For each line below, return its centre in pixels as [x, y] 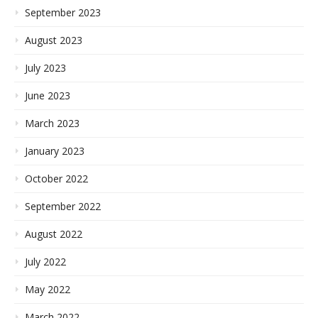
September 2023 [63, 13]
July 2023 [45, 68]
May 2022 [48, 290]
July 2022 [45, 262]
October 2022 [56, 179]
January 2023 [55, 151]
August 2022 [54, 234]
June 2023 [48, 96]
